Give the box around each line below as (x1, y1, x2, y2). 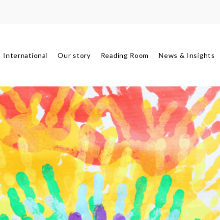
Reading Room (100, 51, 149, 59)
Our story (57, 51, 91, 59)
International (3, 51, 48, 59)
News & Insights (159, 51, 215, 59)
